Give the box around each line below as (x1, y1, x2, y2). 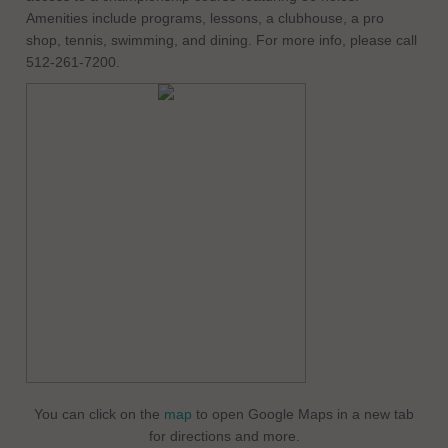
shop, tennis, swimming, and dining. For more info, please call (26, 32, 417, 48)
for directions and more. (148, 428, 300, 444)
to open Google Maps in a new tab (192, 406, 414, 422)
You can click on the (34, 406, 164, 422)
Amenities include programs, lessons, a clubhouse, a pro (26, 10, 384, 26)
